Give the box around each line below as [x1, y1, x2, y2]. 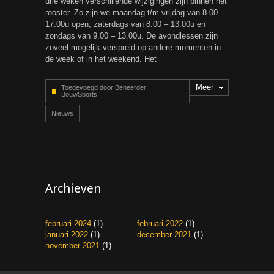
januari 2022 [45, 230, 88, 239]
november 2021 [45, 241, 100, 250]
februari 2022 [137, 219, 183, 228]
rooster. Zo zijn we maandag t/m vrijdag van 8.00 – [45, 8, 224, 17]
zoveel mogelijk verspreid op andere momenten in [45, 43, 221, 52]
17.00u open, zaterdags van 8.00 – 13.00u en [45, 20, 206, 29]
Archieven [45, 181, 101, 196]
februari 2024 [45, 219, 91, 228]
